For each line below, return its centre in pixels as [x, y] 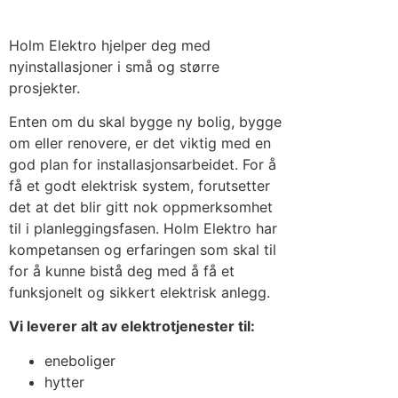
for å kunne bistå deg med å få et [122, 271]
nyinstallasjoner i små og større [114, 66]
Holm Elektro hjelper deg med [110, 45]
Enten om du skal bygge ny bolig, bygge [145, 122]
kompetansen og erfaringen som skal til [143, 250]
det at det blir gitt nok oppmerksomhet [141, 207]
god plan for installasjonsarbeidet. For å [143, 165]
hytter [64, 382]
